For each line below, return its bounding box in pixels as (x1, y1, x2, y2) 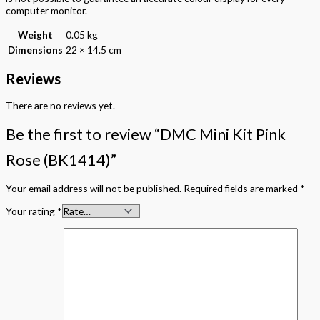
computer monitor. (6, 4, 87, 17)
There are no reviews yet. (6, 99, 115, 112)
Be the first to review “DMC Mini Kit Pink (6, 124, 286, 144)
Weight (18, 29, 53, 41)
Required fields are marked (184, 182, 300, 195)
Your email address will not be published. (6, 182, 181, 195)
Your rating (6, 205, 57, 218)
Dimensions (8, 44, 63, 56)
